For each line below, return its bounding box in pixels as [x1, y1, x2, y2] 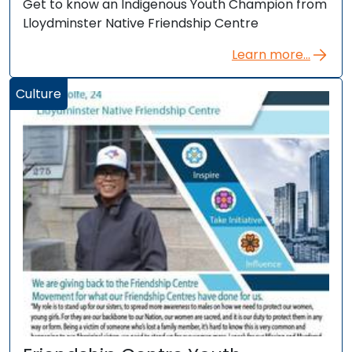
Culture [16, 85, 61, 104]
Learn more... [231, 46, 310, 64]
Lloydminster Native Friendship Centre [23, 14, 258, 33]
